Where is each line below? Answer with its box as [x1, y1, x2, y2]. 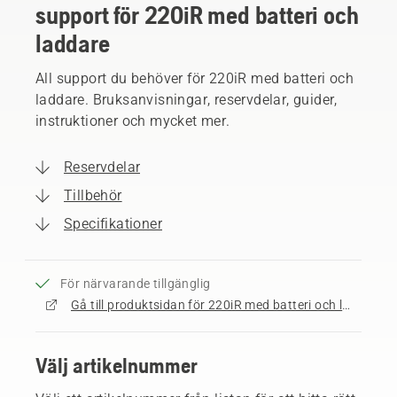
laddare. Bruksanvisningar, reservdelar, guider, [35, 90, 338, 108]
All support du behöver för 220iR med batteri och [35, 69, 354, 87]
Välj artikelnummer [35, 353, 198, 378]
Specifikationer [64, 214, 162, 232]
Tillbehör [64, 186, 122, 204]
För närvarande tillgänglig [60, 276, 211, 291]
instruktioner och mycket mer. [35, 112, 230, 129]
